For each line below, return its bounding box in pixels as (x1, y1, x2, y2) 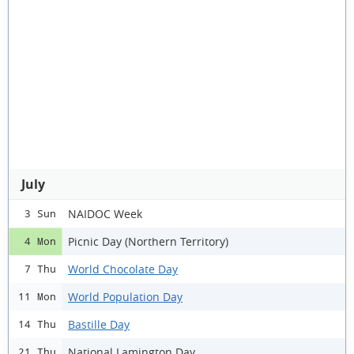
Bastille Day (68, 316, 130, 332)
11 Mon (18, 291, 56, 303)
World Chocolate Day (68, 261, 178, 277)
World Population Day (68, 288, 183, 304)
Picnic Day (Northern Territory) (68, 233, 228, 249)
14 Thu (18, 318, 56, 330)
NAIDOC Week (68, 205, 142, 221)
